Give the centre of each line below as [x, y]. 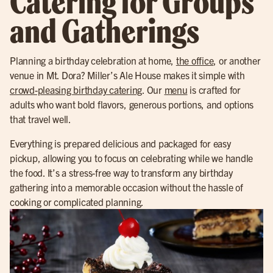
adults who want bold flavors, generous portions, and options [132, 105]
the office [195, 61]
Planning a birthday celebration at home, [93, 61]
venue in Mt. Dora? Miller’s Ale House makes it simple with [127, 75]
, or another [237, 61]
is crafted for [214, 90]
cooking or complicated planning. [77, 202]
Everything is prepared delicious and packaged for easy [120, 144]
